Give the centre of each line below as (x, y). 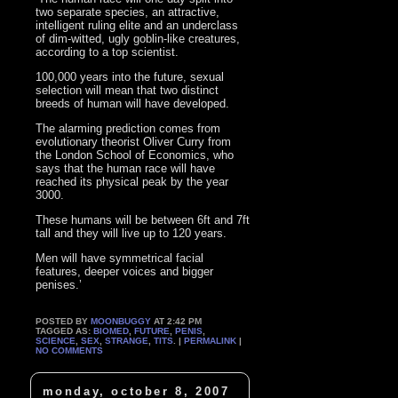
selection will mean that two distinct (127, 90)
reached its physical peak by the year (132, 181)
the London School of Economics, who (135, 155)
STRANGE (127, 340)
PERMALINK (211, 340)
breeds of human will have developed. (133, 103)
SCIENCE (56, 340)
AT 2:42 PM (177, 321)
